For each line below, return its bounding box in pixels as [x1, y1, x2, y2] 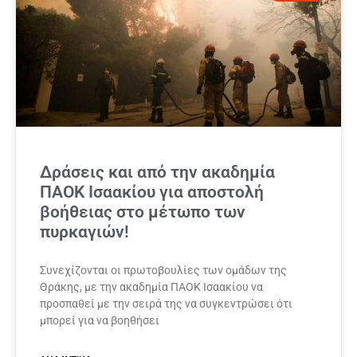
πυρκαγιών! [40, 222, 129, 242]
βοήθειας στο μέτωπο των [40, 202, 245, 222]
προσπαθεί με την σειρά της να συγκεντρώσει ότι [40, 297, 292, 311]
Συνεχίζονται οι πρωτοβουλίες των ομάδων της [40, 264, 287, 277]
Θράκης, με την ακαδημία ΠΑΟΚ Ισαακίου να [40, 280, 263, 294]
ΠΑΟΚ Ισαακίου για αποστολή [40, 182, 264, 202]
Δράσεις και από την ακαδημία [40, 163, 275, 182]
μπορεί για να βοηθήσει [40, 314, 159, 328]
